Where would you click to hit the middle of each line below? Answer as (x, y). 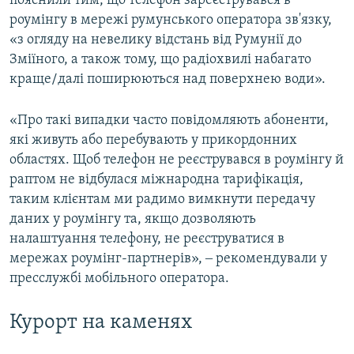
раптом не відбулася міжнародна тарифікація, (156, 180)
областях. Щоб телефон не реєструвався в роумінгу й (177, 160)
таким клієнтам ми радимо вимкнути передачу (162, 200)
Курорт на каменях (101, 323)
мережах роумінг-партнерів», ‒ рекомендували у (168, 259)
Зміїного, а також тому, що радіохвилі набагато (160, 60)
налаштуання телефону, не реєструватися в (147, 239)
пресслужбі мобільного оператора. (119, 279)
